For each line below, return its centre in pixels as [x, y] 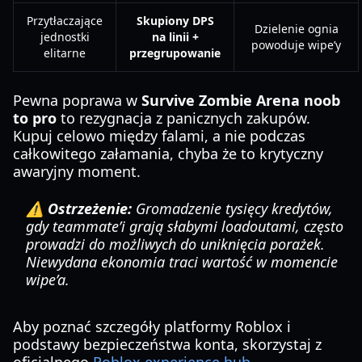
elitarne [65, 53]
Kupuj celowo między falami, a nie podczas [159, 136]
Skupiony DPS [175, 21]
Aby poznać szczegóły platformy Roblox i [152, 326]
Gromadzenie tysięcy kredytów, [232, 208]
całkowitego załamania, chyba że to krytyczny [168, 154]
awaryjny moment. [77, 171]
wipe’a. [48, 280]
